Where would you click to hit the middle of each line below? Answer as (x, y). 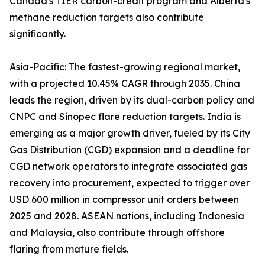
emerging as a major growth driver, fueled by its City (130, 133)
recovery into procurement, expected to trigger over (130, 183)
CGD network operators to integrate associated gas (128, 167)
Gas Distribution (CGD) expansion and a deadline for (130, 150)
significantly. (38, 34)
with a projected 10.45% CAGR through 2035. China (125, 84)
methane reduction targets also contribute (107, 17)
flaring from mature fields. (69, 249)
